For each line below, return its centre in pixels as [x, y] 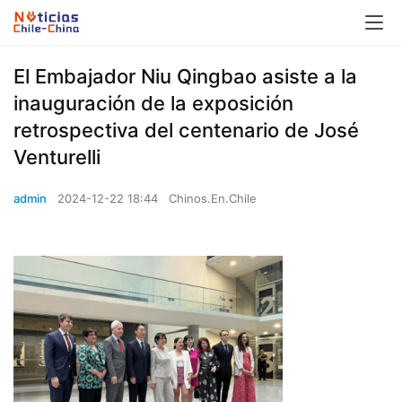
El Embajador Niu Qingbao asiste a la [185, 76]
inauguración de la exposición [153, 103]
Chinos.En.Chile [213, 198]
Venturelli [57, 157]
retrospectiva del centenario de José [186, 130]
